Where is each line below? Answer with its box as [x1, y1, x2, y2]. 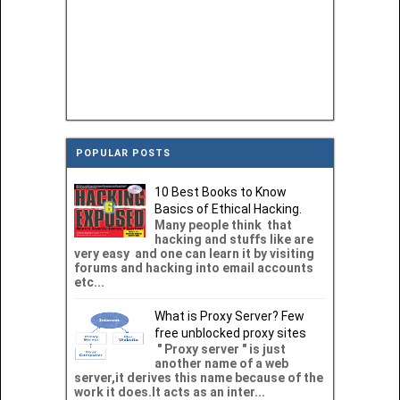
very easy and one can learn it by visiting [74, 246, 314, 261]
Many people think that [154, 217, 295, 232]
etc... [74, 274, 104, 289]
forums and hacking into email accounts [74, 260, 313, 275]
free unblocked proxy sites [154, 325, 306, 340]
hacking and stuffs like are [154, 231, 313, 246]
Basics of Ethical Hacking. [154, 201, 302, 216]
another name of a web [154, 355, 288, 371]
